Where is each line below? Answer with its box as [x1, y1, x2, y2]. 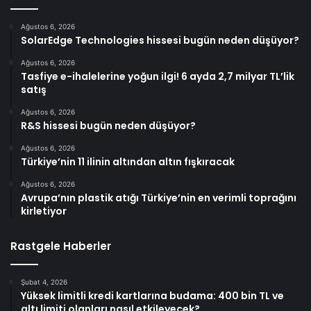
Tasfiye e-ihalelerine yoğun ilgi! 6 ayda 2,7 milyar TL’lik [21, 69, 294, 83]
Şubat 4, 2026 [21, 277, 67, 286]
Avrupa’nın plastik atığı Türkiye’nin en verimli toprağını [21, 190, 296, 205]
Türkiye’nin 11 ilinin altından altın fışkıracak [21, 154, 235, 169]
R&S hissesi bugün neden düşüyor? [21, 118, 196, 133]
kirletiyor [21, 203, 67, 218]
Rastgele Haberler [10, 238, 111, 253]
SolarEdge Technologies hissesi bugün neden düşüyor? [21, 33, 299, 47]
